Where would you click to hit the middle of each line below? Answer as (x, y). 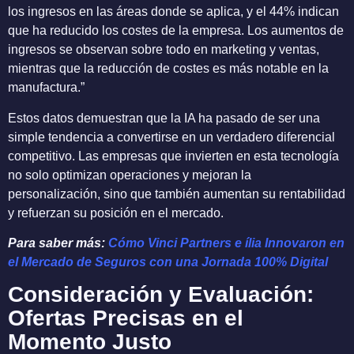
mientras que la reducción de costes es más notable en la (168, 69)
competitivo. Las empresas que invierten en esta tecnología (173, 156)
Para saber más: (58, 243)
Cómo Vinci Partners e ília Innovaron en (226, 243)
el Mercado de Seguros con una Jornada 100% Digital (168, 262)
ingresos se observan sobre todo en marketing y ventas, (164, 50)
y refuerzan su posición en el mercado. (116, 213)
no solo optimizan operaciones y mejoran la (130, 175)
